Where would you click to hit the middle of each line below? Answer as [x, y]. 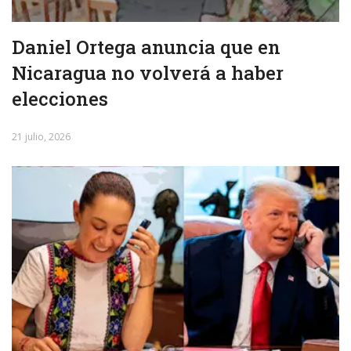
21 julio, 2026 [41, 136]
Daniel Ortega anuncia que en [146, 47]
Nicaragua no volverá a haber [148, 72]
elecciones [60, 98]
